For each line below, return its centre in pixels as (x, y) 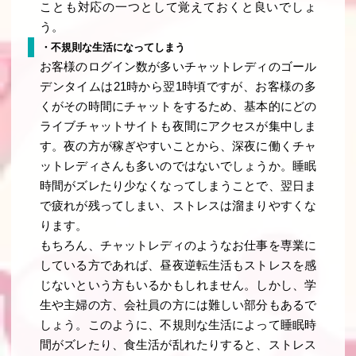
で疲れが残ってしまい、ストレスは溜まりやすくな (178, 205)
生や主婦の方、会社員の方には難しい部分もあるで (178, 305)
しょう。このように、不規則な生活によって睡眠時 (178, 325)
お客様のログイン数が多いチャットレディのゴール (178, 66)
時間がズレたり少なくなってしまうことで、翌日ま (178, 186)
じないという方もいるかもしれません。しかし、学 (178, 285)
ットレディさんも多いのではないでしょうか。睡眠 (178, 166)
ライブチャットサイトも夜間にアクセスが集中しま (178, 126)
